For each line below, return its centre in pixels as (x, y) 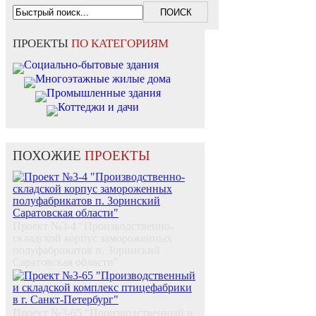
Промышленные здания (104, 93)
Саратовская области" (66, 262)
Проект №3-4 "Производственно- (93, 226)
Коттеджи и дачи (98, 107)
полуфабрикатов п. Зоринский (86, 250)
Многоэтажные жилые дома (103, 79)
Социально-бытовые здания (91, 65)
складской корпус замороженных (92, 238)
